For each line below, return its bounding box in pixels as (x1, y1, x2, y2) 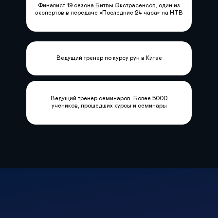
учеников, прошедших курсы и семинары (51, 102, 167, 109)
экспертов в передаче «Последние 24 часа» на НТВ (35, 9, 183, 16)
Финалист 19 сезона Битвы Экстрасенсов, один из (38, 2, 180, 8)
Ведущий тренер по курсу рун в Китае (56, 54, 162, 61)
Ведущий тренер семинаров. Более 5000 (51, 95, 167, 101)
